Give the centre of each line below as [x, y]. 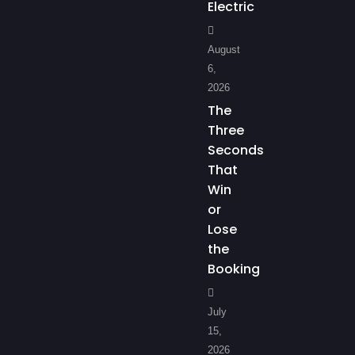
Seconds [236, 151]
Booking [234, 269]
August [224, 50]
